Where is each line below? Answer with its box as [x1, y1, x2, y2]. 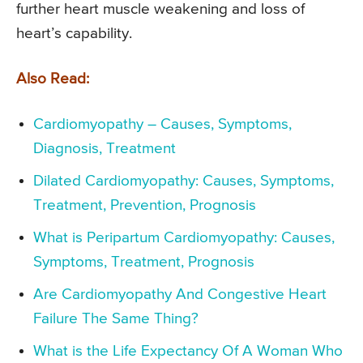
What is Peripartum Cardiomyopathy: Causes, [33, 230, 335, 246]
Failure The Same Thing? [33, 311, 199, 327]
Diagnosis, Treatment [33, 141, 176, 157]
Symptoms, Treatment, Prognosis [33, 254, 254, 271]
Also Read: [16, 71, 89, 88]
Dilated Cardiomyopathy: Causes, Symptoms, [33, 173, 334, 190]
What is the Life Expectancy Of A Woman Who [33, 344, 343, 360]
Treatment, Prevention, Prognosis [33, 198, 256, 214]
